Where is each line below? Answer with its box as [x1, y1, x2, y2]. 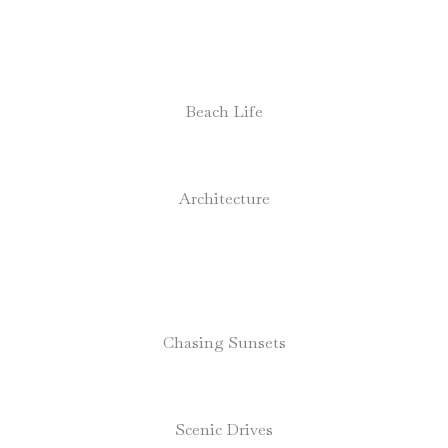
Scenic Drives [175, 419, 273, 440]
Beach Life [185, 101, 263, 122]
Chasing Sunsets [162, 332, 286, 353]
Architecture [178, 188, 270, 209]
